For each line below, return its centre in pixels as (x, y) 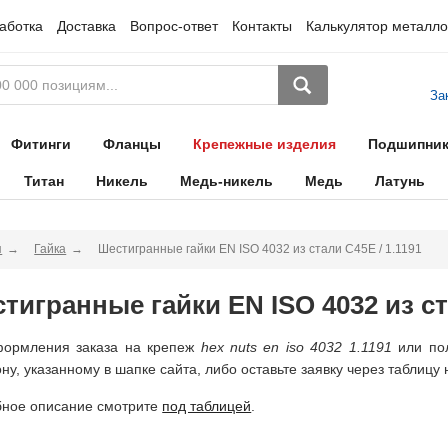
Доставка (86, 26)
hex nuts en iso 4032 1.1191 (299, 347)
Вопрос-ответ (173, 26)
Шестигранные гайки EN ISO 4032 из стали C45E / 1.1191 (260, 249)
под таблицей (207, 406)
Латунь (399, 181)
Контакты (261, 26)
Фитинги (40, 144)
